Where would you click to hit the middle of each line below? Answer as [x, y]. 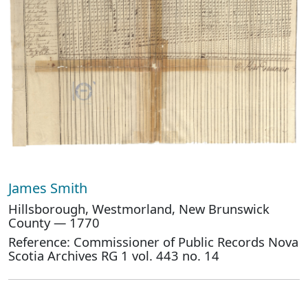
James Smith [49, 188]
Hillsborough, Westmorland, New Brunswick [139, 209]
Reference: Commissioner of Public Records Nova [153, 242]
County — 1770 [54, 222]
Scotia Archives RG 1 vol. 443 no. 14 [114, 255]
